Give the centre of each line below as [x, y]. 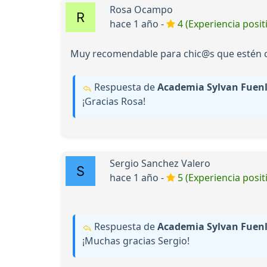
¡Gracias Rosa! [114, 102]
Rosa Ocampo [141, 10]
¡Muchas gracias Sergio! [136, 241]
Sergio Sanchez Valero [160, 164]
